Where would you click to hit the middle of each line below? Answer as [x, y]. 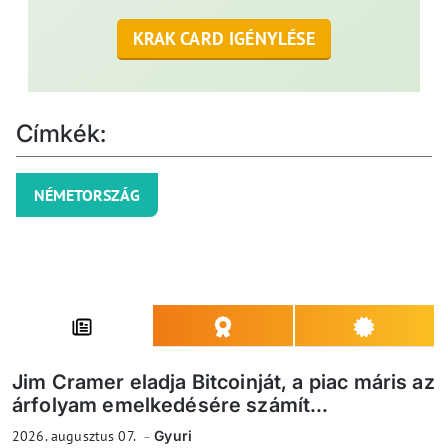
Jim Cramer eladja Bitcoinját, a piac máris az [223, 382]
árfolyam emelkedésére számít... [170, 405]
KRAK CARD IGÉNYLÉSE [224, 39]
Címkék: [61, 134]
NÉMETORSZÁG [87, 195]
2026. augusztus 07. [75, 436]
